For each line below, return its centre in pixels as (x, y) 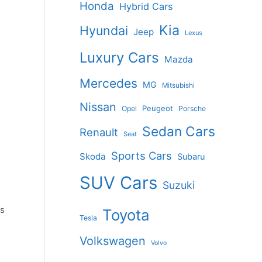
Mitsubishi (178, 86)
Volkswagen (113, 241)
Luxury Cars (119, 58)
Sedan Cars (179, 132)
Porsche (192, 109)
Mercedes (108, 84)
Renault (99, 132)
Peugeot (158, 108)
